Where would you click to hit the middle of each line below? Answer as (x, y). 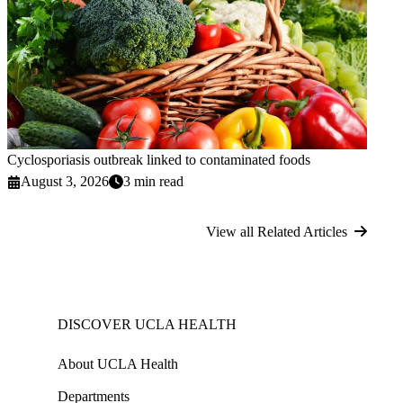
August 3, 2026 (65, 182)
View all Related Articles (277, 232)
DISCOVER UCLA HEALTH (147, 325)
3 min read (154, 182)
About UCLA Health (118, 364)
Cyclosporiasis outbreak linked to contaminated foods (159, 160)
